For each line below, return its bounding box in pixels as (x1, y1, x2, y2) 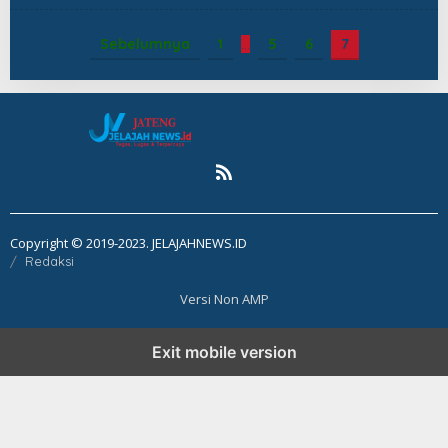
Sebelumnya (99, 35, 190, 53)
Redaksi (25, 252, 74, 269)
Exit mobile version (151, 341, 297, 362)
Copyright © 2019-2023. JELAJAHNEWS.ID (10, 233, 247, 252)
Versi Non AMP (179, 289, 269, 308)
